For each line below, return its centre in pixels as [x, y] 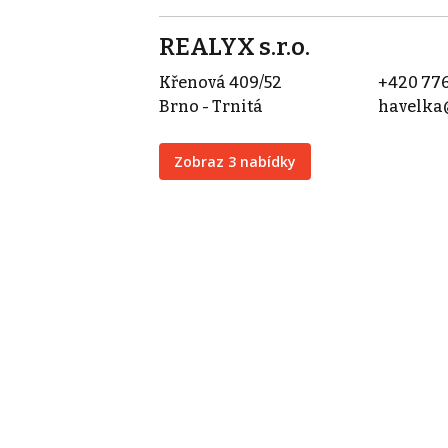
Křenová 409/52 [220, 82]
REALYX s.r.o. [234, 46]
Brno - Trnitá [211, 106]
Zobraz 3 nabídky [235, 161]
